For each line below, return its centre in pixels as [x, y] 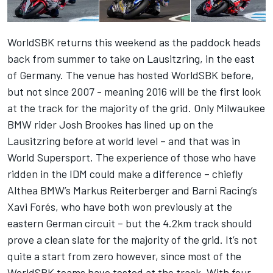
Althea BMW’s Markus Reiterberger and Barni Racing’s [132, 190]
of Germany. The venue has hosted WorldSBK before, [131, 75]
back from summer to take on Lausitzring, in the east [131, 59]
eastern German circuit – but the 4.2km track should [130, 223]
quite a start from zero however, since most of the [124, 256]
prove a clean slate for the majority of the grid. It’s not [132, 240]
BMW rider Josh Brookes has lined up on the [110, 125]
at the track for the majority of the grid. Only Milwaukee [136, 108]
